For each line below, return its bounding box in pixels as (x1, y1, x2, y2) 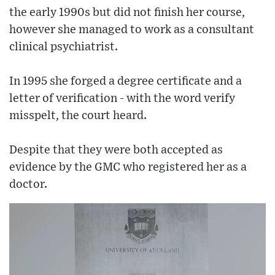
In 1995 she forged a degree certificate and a (9, 76, 242, 88)
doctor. (9, 179, 47, 191)
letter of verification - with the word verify (9, 93, 235, 105)
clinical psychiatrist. (9, 41, 118, 53)
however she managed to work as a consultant (9, 24, 254, 36)
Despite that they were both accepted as (9, 144, 223, 157)
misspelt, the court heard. (9, 110, 147, 122)
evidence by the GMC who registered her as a (9, 161, 247, 174)
